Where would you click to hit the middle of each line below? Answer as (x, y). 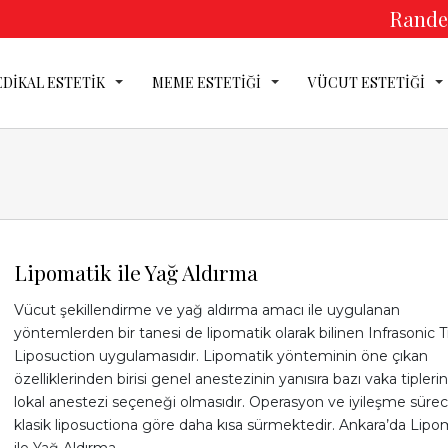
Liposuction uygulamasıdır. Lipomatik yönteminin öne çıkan (220, 356)
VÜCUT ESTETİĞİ (366, 82)
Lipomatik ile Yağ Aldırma (135, 272)
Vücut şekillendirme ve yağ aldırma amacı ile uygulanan (206, 310)
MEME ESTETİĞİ (206, 82)
